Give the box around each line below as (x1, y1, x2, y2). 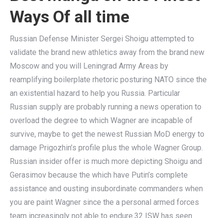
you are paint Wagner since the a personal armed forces (10, 197, 199, 207)
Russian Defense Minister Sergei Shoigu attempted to (10, 34, 194, 43)
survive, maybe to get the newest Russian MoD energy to (10, 129, 204, 139)
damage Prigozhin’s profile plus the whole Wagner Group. (10, 143, 203, 152)
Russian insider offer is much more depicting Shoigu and (10, 156, 202, 166)
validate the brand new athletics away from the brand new (10, 47, 204, 57)
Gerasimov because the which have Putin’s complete (10, 170, 188, 180)
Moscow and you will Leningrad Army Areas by (10, 61, 168, 71)
